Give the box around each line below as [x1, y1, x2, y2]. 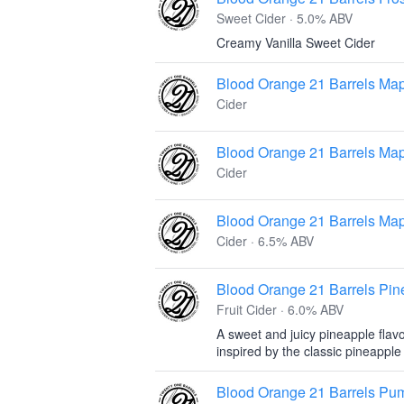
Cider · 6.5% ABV [216, 232, 314, 250]
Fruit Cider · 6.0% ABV [216, 300, 344, 318]
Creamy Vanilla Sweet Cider [216, 33, 375, 51]
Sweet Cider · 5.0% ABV [216, 9, 353, 27]
